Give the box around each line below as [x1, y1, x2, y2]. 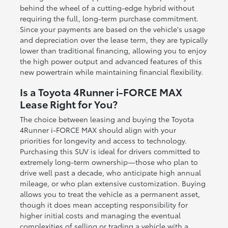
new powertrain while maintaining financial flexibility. [19, 66, 203, 77]
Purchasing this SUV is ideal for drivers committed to [19, 146, 200, 156]
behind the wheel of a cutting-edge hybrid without [19, 2, 194, 13]
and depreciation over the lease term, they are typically [19, 34, 208, 45]
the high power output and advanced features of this [19, 55, 202, 66]
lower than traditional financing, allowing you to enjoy [19, 45, 207, 55]
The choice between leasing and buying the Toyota [19, 113, 194, 124]
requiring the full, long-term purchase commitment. [19, 13, 198, 23]
